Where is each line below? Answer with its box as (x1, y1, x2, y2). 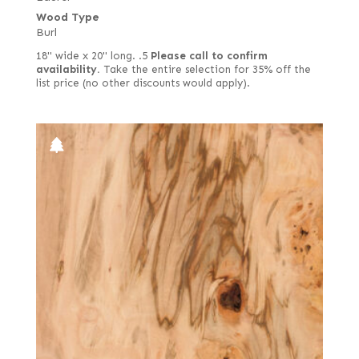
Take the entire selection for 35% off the (99, 63, 311, 76)
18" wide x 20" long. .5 (35, 50, 151, 63)
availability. (35, 63, 100, 76)
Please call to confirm (150, 50, 268, 63)
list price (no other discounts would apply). (35, 77, 250, 90)
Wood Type (35, 10, 99, 24)
